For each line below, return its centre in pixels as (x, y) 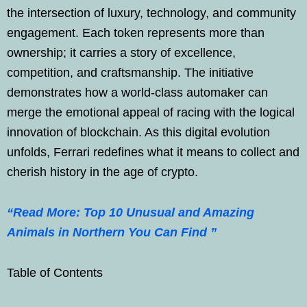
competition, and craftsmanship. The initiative (130, 72)
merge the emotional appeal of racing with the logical (151, 112)
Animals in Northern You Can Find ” (112, 232)
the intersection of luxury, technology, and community (151, 13)
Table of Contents (55, 272)
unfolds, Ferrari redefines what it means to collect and (153, 152)
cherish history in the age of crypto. (102, 172)
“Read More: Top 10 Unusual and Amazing (131, 212)
